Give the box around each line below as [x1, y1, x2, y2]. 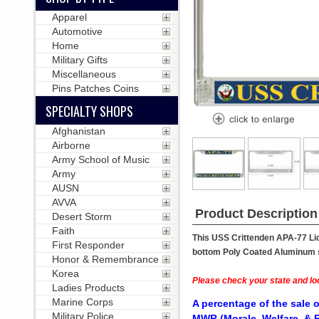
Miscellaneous [51, 68, 116, 80]
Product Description [194, 206, 318, 221]
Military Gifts [51, 54, 108, 66]
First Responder [51, 239, 125, 251]
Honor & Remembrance [51, 253, 159, 265]
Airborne [51, 140, 90, 151]
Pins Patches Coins [51, 83, 139, 94]
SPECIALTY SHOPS [45, 102, 133, 120]
